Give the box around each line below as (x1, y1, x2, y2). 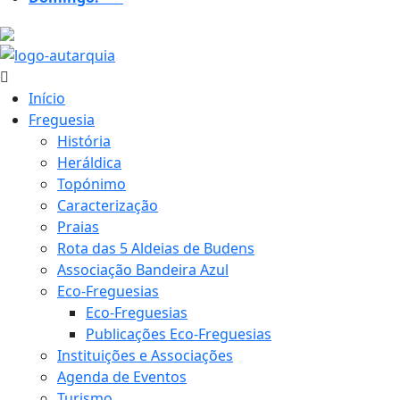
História (57, 131, 111, 152)
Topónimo (57, 174, 126, 195)
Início (29, 88, 65, 109)
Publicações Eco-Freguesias (86, 324, 271, 345)
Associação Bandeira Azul (57, 260, 229, 280)
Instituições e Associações (57, 346, 233, 366)
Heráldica (57, 153, 121, 173)
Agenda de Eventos (57, 367, 187, 387)
